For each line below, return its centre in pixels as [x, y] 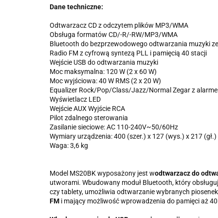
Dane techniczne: [76, 7]
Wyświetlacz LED [75, 99]
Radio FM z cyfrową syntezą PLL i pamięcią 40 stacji [128, 53]
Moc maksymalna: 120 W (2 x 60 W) [103, 72]
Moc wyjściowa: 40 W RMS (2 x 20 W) [105, 81]
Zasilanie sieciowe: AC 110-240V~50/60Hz [114, 127]
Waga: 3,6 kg [69, 145]
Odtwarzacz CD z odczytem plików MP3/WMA [119, 25]
